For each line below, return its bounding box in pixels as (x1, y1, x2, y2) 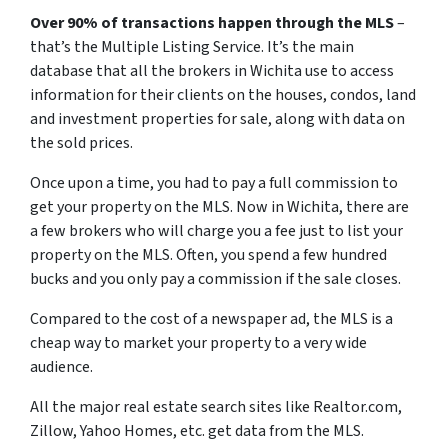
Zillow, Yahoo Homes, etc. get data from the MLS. (30, 420, 364, 443)
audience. (30, 356, 93, 379)
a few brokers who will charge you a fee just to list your (30, 220, 403, 243)
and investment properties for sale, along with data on (30, 108, 405, 131)
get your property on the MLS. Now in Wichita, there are (30, 196, 409, 219)
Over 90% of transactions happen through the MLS (30, 12, 394, 35)
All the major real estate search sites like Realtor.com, (30, 396, 402, 419)
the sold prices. (30, 132, 133, 155)
